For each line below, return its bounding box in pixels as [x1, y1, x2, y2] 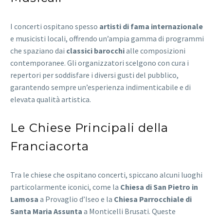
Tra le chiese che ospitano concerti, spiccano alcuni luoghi [10, 170, 202, 180]
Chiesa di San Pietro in [120, 182, 198, 192]
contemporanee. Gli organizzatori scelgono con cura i [10, 58, 189, 68]
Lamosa [10, 194, 38, 204]
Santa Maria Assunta [10, 206, 82, 217]
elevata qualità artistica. [10, 94, 91, 105]
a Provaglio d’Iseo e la [38, 194, 114, 204]
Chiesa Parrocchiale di [114, 194, 192, 204]
